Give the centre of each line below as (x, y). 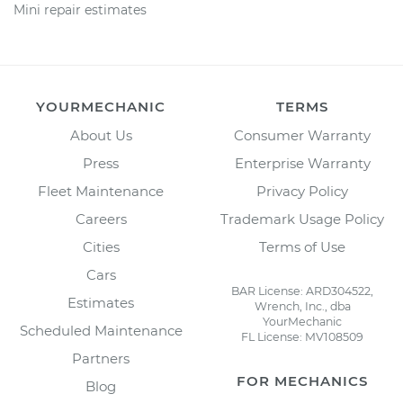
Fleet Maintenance (101, 191)
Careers (101, 219)
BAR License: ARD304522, (302, 291)
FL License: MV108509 (302, 337)
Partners (101, 358)
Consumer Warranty (302, 135)
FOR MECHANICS (302, 381)
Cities (101, 247)
